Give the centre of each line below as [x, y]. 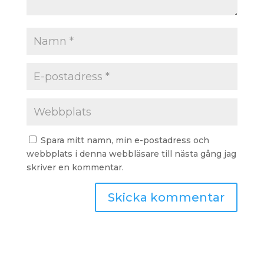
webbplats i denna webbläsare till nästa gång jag [131, 154]
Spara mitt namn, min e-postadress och [125, 140]
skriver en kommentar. [75, 167]
